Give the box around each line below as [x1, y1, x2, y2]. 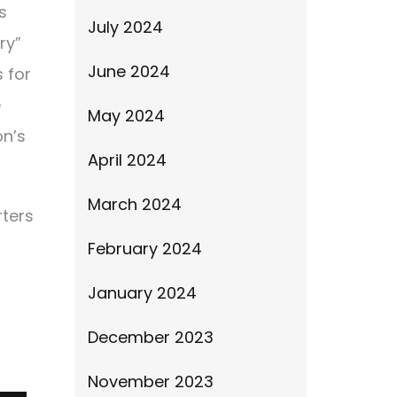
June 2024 [87, 60, 170, 82]
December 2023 [87, 326, 214, 348]
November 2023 [87, 370, 214, 393]
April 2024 [87, 149, 167, 171]
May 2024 [87, 105, 165, 127]
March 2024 [87, 193, 182, 215]
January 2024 [87, 282, 197, 304]
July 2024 [87, 16, 163, 38]
